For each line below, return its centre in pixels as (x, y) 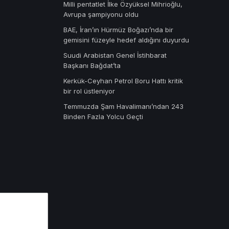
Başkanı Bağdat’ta (92, 65)
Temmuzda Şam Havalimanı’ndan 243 (123, 106)
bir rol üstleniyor (89, 91)
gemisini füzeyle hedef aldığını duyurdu (126, 40)
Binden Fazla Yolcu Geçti (103, 116)
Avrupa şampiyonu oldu (101, 14)
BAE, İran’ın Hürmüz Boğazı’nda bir (118, 29)
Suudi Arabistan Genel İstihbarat (115, 55)
